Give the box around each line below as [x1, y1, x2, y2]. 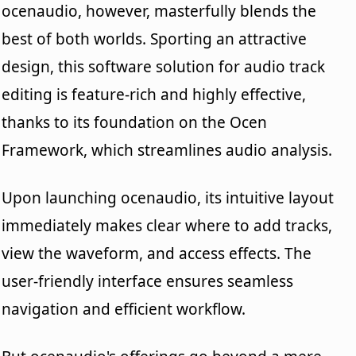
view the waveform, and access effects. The [2, 242, 312, 264]
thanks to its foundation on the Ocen [2, 111, 268, 133]
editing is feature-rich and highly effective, [2, 83, 307, 105]
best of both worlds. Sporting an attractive [2, 28, 308, 49]
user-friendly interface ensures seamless [2, 270, 294, 292]
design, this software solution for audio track [2, 56, 326, 77]
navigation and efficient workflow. [2, 298, 246, 319]
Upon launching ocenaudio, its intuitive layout [2, 187, 335, 208]
